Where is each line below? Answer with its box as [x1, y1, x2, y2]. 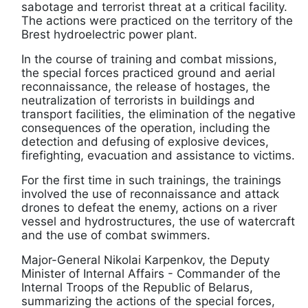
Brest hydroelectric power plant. [21, 27, 197, 42]
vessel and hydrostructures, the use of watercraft [21, 214, 295, 229]
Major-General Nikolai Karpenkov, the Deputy [21, 253, 269, 267]
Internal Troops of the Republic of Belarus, [21, 280, 253, 295]
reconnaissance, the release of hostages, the [21, 80, 270, 94]
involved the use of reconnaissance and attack [21, 187, 279, 201]
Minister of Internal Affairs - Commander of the [21, 267, 280, 281]
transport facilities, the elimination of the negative [21, 107, 296, 122]
